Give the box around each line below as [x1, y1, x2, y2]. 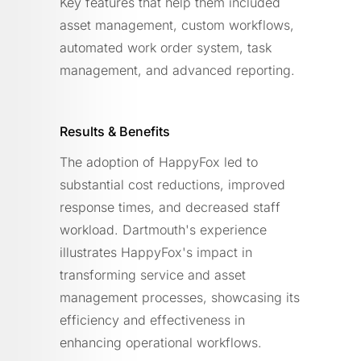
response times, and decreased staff [60, 198, 280, 215]
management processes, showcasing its [60, 288, 300, 305]
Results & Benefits [60, 122, 170, 139]
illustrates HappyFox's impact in [60, 243, 252, 260]
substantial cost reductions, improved [60, 176, 285, 193]
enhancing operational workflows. [60, 334, 262, 351]
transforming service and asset [60, 266, 246, 283]
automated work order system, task [60, 39, 272, 56]
